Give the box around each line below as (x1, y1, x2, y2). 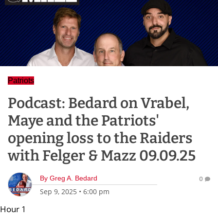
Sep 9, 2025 (40, 187, 77, 196)
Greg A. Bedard (50, 174, 97, 182)
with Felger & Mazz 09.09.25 (8, 147, 196, 164)
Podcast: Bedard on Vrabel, (8, 94, 189, 112)
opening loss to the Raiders (8, 129, 193, 147)
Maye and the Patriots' (8, 112, 159, 129)
